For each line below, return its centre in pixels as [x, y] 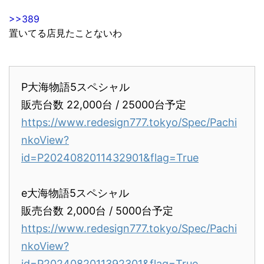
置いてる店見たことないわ [65, 33]
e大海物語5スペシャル [75, 193]
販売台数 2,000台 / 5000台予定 [97, 210]
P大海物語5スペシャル [75, 87]
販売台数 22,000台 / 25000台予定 [104, 104]
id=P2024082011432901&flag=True [110, 157]
